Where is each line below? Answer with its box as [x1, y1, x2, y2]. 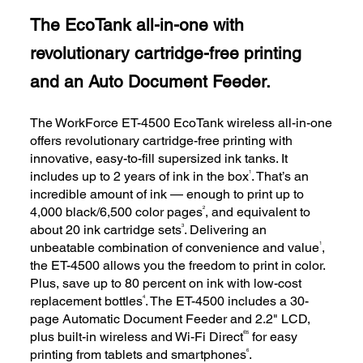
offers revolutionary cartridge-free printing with [30, 133, 293, 149]
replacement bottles [30, 293, 143, 310]
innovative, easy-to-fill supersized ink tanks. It [30, 151, 288, 167]
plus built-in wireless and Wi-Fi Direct [30, 329, 244, 345]
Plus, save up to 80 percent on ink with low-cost [30, 275, 302, 292]
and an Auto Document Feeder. [30, 71, 271, 92]
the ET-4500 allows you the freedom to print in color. [30, 258, 326, 274]
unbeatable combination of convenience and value [30, 240, 320, 256]
